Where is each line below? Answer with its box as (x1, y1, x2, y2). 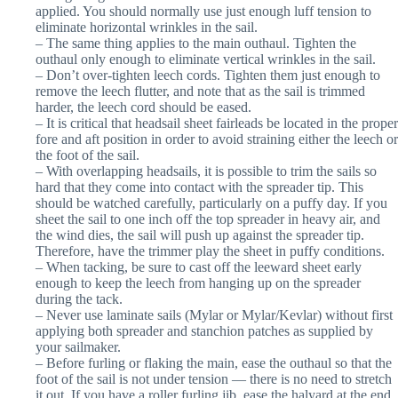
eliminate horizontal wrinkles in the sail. (36, 19, 258, 35)
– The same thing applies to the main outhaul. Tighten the (36, 35, 356, 51)
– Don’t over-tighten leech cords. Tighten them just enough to (36, 67, 380, 83)
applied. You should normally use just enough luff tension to (36, 3, 371, 19)
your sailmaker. (36, 338, 121, 354)
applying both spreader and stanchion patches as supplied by (36, 322, 373, 338)
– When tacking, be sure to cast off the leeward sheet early (36, 259, 362, 275)
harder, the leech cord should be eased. (36, 99, 251, 115)
